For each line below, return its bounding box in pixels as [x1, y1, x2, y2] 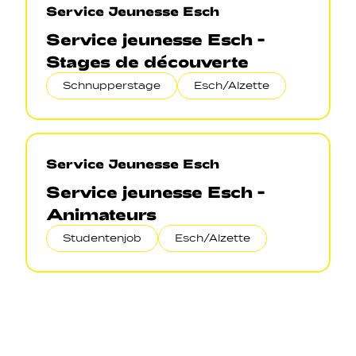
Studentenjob [63, 232, 141, 244]
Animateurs [46, 204, 157, 223]
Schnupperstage [63, 79, 161, 91]
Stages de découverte [46, 52, 249, 71]
